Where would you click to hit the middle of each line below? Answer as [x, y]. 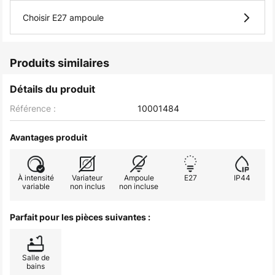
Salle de [36, 258]
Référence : [33, 108]
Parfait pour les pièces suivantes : [80, 217]
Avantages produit [48, 137]
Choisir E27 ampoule [63, 17]
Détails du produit [52, 89]
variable [36, 186]
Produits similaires [60, 63]
